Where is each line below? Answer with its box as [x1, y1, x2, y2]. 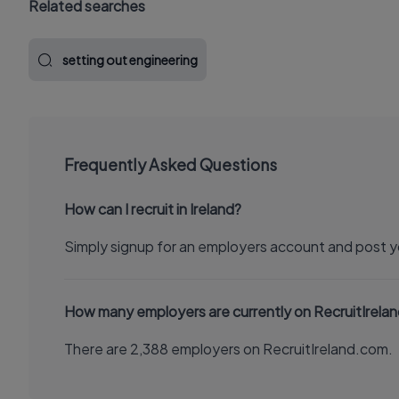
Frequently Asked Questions [64, 154, 277, 175]
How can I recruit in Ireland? [64, 199, 241, 218]
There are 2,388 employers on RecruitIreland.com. [64, 339, 393, 358]
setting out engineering [62, 52, 198, 68]
